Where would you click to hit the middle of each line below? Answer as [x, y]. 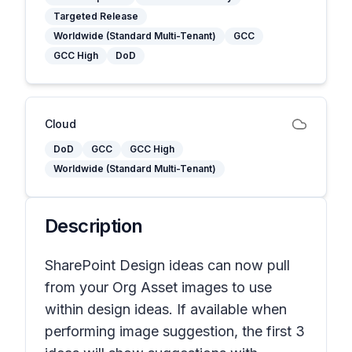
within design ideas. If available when [166, 309]
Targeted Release [96, 16]
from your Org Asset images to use [158, 287]
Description [94, 226]
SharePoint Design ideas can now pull [167, 265]
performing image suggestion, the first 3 [175, 331]
